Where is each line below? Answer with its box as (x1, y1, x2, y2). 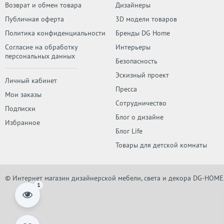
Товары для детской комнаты (115, 140, 207, 149)
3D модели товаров (115, 14, 177, 23)
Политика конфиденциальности (5, 28, 105, 37)
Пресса (115, 84, 137, 93)
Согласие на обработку (5, 42, 77, 51)
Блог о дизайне (115, 112, 163, 121)
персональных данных (5, 51, 75, 60)
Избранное (5, 118, 40, 127)
